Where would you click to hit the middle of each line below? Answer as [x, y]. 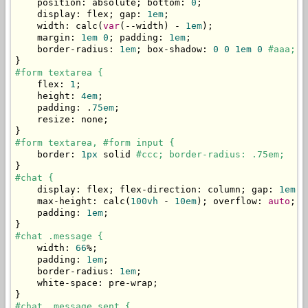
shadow [186, 49]
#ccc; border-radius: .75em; [210, 155]
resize [43, 120]
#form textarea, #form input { [95, 143]
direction [172, 190]
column [221, 190]
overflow [232, 201]
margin [43, 38]
